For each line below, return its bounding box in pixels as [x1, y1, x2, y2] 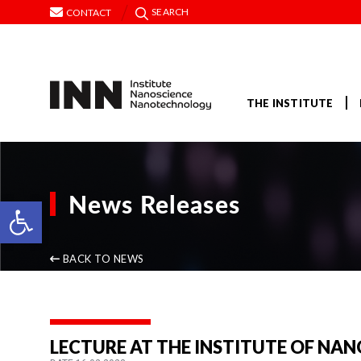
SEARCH [151, 6, 189, 18]
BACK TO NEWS [62, 252, 144, 266]
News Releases [68, 187, 241, 222]
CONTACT [65, 6, 112, 19]
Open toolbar [7, 191, 168, 226]
